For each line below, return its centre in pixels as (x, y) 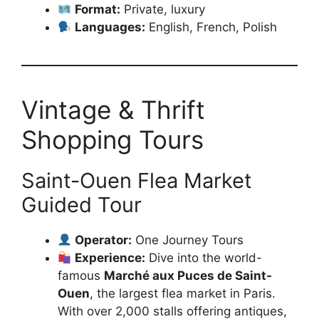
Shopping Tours (113, 140)
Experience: (110, 258)
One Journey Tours (188, 240)
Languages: (110, 27)
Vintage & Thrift (113, 110)
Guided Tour (82, 205)
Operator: (104, 240)
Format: (98, 9)
